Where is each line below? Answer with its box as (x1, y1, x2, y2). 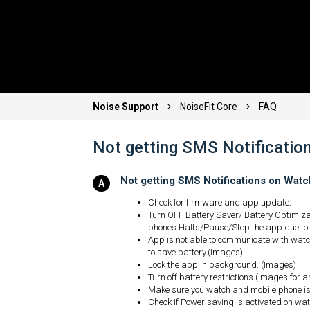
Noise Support (93, 101, 161, 113)
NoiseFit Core (180, 101, 238, 113)
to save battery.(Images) (148, 246, 244, 257)
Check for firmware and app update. (148, 197, 292, 208)
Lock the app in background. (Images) (148, 259, 297, 270)
